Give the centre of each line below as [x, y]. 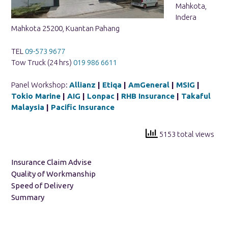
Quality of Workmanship [53, 174]
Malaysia [28, 107]
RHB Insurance [148, 96]
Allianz [82, 85]
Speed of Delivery [42, 186]
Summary [28, 197]
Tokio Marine [36, 96]
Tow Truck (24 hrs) [42, 62]
